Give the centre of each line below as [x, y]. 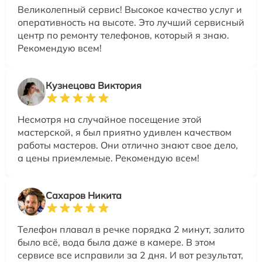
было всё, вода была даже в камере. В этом [116, 242]
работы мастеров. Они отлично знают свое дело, [128, 145]
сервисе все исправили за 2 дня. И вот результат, [130, 255]
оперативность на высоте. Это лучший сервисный [131, 22]
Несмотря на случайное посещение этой [110, 119]
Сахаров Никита [84, 195]
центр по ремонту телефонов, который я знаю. [123, 35]
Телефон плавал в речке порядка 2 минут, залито [131, 229]
